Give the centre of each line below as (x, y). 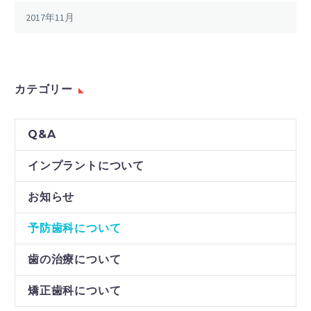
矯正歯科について (75, 290)
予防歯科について (75, 228)
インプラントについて (86, 165)
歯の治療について (75, 259)
